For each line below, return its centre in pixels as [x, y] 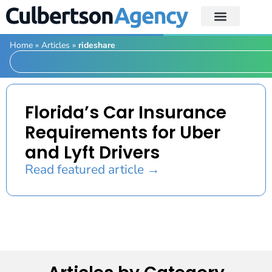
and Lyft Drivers [92, 152]
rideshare [97, 45]
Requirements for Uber [123, 132]
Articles [56, 45]
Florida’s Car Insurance [126, 112]
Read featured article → [92, 169]
